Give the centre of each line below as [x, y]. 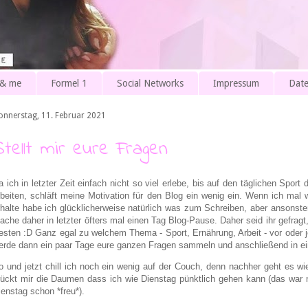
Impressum [236, 84]
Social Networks [150, 84]
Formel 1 [69, 84]
